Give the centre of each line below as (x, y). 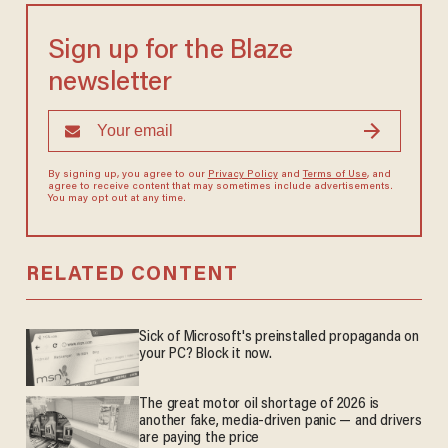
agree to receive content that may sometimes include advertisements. (220, 187)
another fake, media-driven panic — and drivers (280, 422)
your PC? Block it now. (205, 355)
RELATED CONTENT (131, 275)
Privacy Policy (242, 175)
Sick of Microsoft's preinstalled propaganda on (279, 338)
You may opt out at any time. (116, 199)
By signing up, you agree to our (127, 175)
